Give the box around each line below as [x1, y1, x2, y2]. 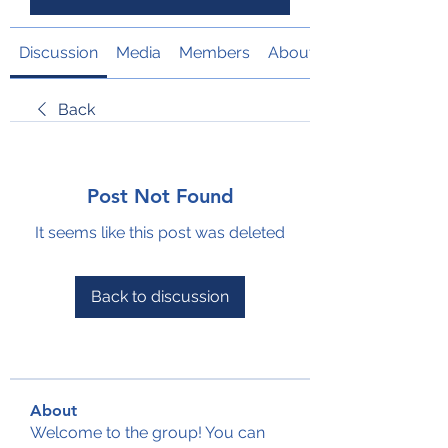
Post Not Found [86, 183, 234, 208]
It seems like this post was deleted [35, 222, 285, 242]
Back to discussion [91, 286, 229, 306]
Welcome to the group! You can [30, 422, 265, 442]
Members [179, 42, 250, 62]
